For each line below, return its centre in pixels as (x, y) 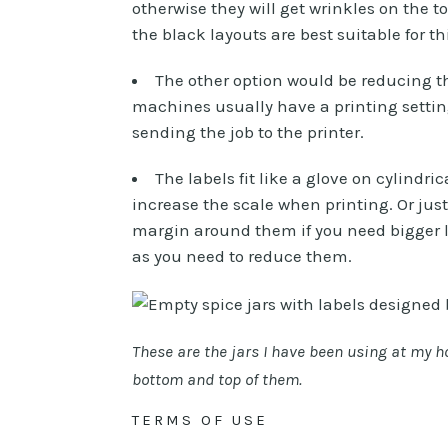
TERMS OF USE (200, 419)
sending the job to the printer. (248, 131)
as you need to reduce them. (242, 255)
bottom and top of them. (217, 378)
